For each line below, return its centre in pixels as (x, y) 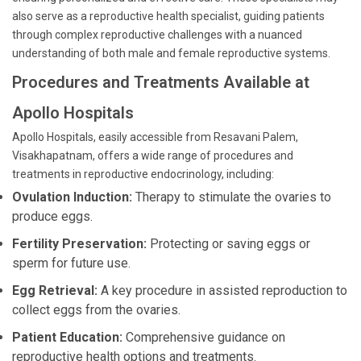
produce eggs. (52, 216)
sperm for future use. (71, 263)
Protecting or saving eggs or (228, 244)
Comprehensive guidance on (204, 337)
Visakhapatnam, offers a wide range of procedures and (153, 156)
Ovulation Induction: (72, 197)
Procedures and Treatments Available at (161, 82)
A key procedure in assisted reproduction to (222, 290)
